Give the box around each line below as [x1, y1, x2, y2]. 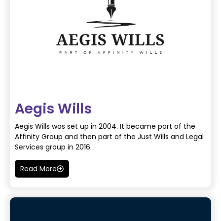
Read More [20, 163, 57, 174]
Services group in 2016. [15, 142, 92, 152]
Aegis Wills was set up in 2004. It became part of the [15, 121, 195, 132]
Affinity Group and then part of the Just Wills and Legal [15, 132, 204, 142]
